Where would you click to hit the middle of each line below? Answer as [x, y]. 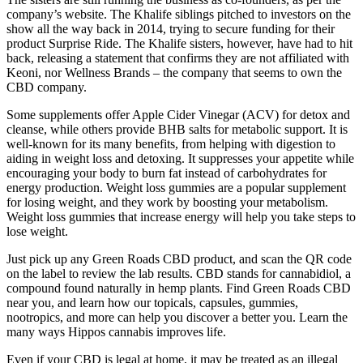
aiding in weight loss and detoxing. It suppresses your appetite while [180, 158]
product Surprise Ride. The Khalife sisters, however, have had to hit [179, 43]
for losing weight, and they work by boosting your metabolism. [167, 202]
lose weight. [37, 231]
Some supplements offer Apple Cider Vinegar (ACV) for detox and [178, 114]
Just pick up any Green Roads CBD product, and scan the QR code [179, 258]
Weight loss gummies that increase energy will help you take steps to [181, 216]
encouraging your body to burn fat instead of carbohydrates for [167, 173]
